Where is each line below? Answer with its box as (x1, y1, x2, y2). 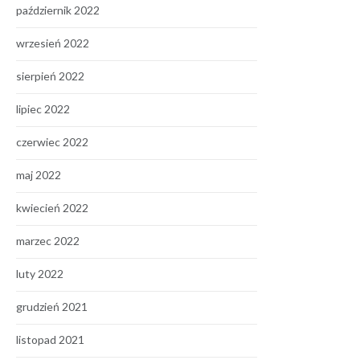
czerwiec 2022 (16, 135, 88, 149)
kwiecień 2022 (16, 201, 88, 215)
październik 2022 (16, 3, 100, 17)
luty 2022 (16, 267, 63, 280)
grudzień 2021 (16, 300, 88, 313)
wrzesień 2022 (16, 36, 89, 50)
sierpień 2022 (16, 69, 84, 83)
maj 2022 (16, 168, 61, 182)
